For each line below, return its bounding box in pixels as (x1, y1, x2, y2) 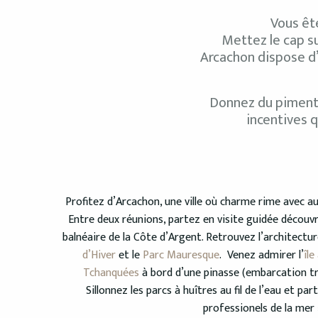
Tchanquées (83, 263, 139, 283)
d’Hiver (82, 246, 116, 265)
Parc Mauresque (143, 246, 219, 265)
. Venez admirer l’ (219, 246, 304, 265)
